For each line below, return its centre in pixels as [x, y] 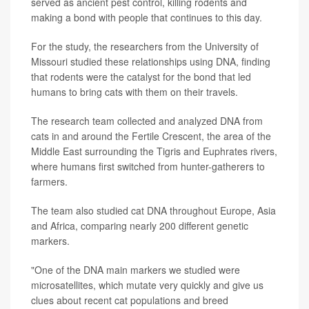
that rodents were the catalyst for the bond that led [141, 77]
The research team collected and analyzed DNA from [147, 121]
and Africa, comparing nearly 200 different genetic [140, 226]
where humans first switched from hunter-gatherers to [148, 167]
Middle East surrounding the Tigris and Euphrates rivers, [154, 151]
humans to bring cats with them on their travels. [134, 92]
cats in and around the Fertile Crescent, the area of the [151, 136]
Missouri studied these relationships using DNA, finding [151, 62]
